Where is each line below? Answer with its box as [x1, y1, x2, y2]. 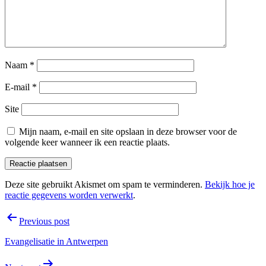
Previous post [19, 216, 69, 226]
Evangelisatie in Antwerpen [5, 236, 108, 246]
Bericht [4, 209, 50, 225]
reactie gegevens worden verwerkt [5, 189, 133, 200]
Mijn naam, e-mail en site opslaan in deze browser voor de [19, 126, 237, 137]
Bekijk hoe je [205, 179, 255, 189]
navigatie [4, 225, 60, 241]
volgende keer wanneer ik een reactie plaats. [5, 137, 170, 147]
